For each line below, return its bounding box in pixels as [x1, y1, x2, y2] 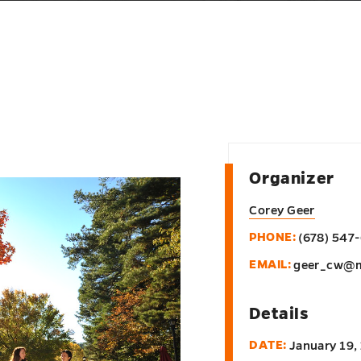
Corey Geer [249, 204, 315, 217]
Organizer [249, 169, 334, 187]
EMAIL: [249, 258, 292, 271]
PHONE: [249, 230, 297, 243]
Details [249, 305, 309, 322]
